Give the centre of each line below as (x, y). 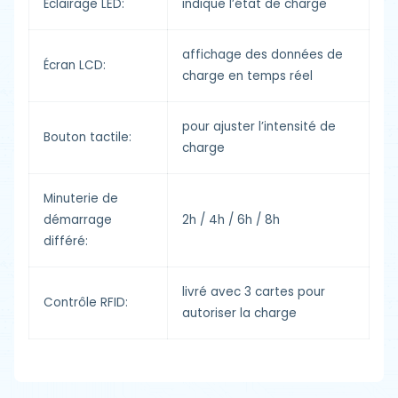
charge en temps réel (247, 76)
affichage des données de (263, 55)
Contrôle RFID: (86, 302)
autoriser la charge (239, 313)
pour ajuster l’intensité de (259, 127)
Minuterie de (81, 199)
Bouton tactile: (88, 137)
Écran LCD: (75, 65)
